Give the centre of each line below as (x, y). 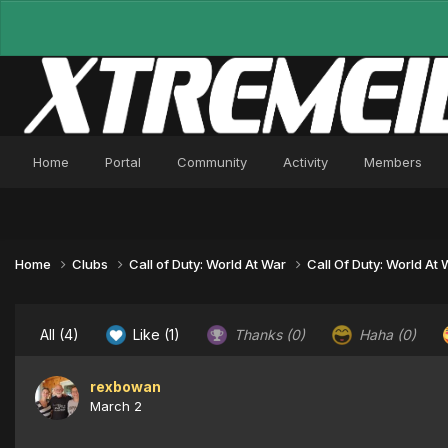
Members (393, 162)
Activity (305, 162)
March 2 (116, 405)
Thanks (258, 334)
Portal (123, 162)
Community (212, 162)
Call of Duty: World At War (209, 263)
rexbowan (125, 386)
